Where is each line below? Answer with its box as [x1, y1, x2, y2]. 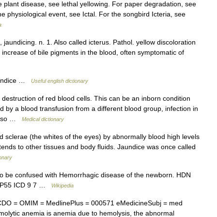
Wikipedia [51, 183, 74, 188]
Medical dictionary [22, 116, 64, 122]
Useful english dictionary [31, 78, 88, 84]
